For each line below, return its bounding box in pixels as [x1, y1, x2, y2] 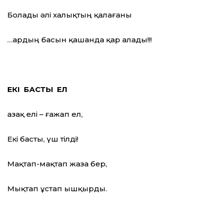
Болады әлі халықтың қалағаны [7, 10, 132, 20]
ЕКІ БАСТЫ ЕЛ [7, 85, 67, 94]
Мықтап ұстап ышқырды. [7, 184, 107, 194]
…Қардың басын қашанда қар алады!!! [7, 35, 152, 45]
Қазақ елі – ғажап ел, [7, 109, 83, 119]
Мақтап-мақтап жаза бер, [7, 159, 107, 169]
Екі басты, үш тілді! [7, 134, 78, 144]
